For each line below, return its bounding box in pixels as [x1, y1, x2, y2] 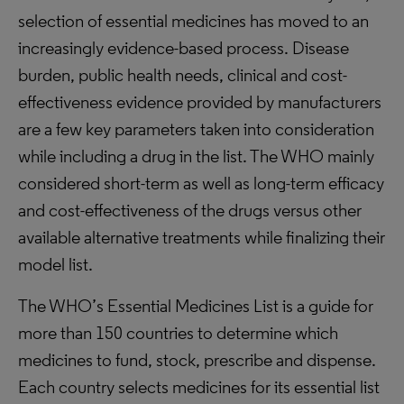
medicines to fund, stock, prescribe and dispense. [18, 349, 376, 371]
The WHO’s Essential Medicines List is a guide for [18, 295, 373, 317]
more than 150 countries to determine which [18, 322, 338, 344]
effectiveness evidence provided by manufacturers [18, 91, 381, 113]
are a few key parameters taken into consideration [18, 118, 374, 140]
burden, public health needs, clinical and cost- [18, 64, 347, 86]
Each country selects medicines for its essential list [18, 376, 380, 398]
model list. [18, 253, 93, 275]
